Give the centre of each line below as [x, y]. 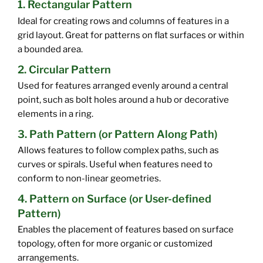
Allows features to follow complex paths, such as [118, 150]
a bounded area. [50, 49]
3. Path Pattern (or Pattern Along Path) [117, 134]
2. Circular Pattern [64, 69]
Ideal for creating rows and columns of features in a [123, 21]
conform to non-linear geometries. [89, 178]
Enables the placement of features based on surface [126, 229]
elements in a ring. [55, 114]
